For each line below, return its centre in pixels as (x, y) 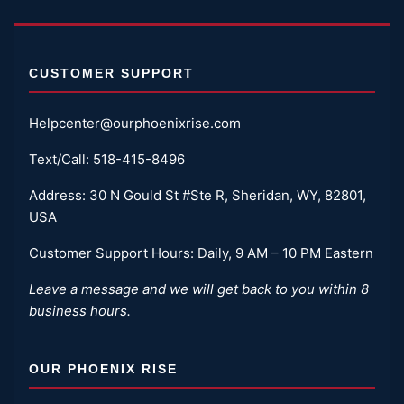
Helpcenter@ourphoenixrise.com (135, 123)
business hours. (80, 310)
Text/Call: (61, 159)
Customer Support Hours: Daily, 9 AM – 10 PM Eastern (201, 252)
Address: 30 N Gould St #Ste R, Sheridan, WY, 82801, (197, 195)
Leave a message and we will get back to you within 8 (199, 289)
